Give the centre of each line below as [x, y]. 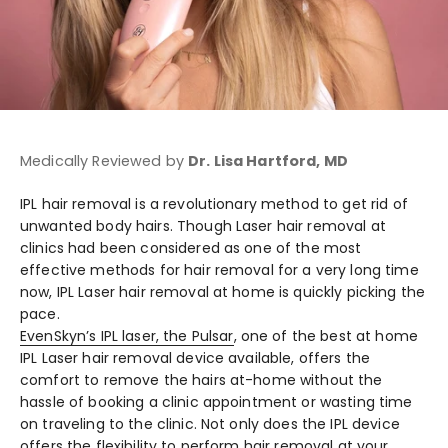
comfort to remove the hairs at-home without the [201, 379]
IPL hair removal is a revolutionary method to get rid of [214, 203]
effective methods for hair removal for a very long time [219, 269]
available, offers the [297, 357]
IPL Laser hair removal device [122, 357]
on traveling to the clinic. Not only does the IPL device [210, 423]
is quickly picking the [350, 291]
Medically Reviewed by [104, 161]
